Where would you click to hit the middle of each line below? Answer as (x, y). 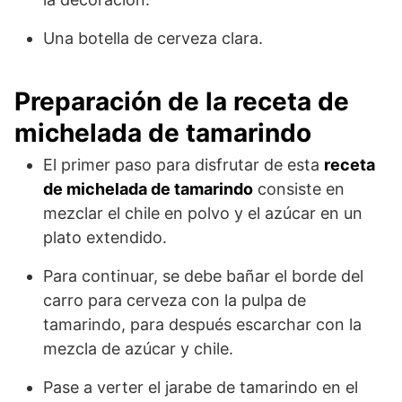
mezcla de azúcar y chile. (138, 349)
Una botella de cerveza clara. (153, 39)
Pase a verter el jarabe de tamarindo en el (201, 388)
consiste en (299, 189)
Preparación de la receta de (182, 102)
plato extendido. (105, 238)
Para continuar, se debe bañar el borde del (203, 276)
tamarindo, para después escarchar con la (202, 325)
